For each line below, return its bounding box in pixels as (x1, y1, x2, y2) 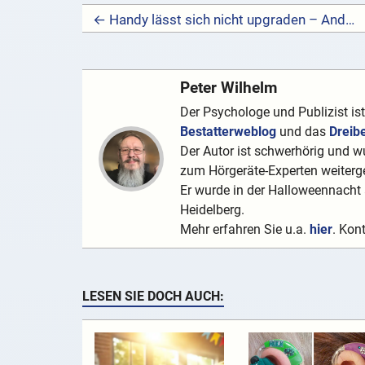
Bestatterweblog (179, 124, 276, 140)
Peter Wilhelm (179, 78, 277, 98)
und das (275, 124, 329, 140)
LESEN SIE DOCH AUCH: (81, 288, 224, 305)
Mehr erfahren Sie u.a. (179, 222, 310, 238)
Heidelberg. (179, 202, 244, 218)
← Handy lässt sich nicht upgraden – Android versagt (345, 11, 354, 29)
